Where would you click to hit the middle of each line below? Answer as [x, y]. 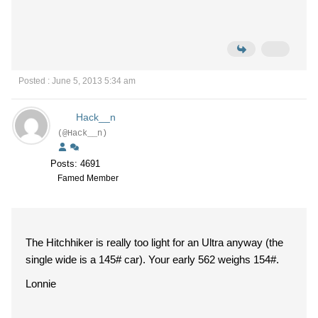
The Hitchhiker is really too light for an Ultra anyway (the [154, 242]
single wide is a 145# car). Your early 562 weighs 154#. [214, 259]
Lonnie [41, 284]
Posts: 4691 [75, 164]
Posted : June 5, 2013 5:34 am [77, 81]
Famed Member [88, 178]
